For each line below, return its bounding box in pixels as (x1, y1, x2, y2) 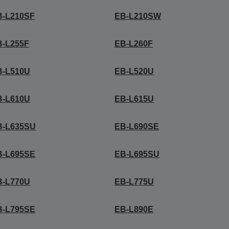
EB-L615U (114, 95, 154, 103)
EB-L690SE (114, 122, 159, 131)
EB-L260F (114, 39, 153, 48)
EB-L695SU (114, 150, 159, 158)
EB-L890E (114, 205, 153, 214)
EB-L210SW (114, 12, 161, 20)
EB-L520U (114, 67, 154, 76)
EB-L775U (114, 177, 154, 186)
